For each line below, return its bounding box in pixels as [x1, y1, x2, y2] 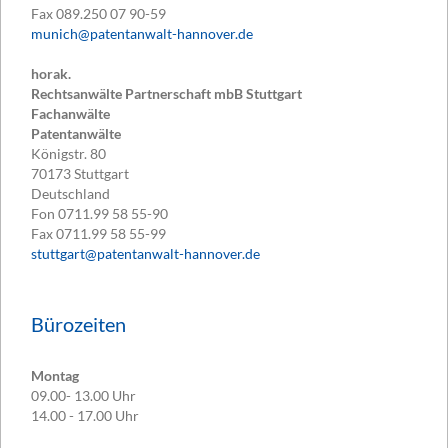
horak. [31, 65, 71, 83]
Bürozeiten [31, 312, 126, 337]
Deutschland [31, 185, 110, 203]
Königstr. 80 [31, 145, 106, 163]
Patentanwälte [31, 125, 121, 143]
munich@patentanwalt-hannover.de [31, 25, 253, 43]
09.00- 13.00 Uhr [31, 386, 136, 404]
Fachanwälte [31, 105, 110, 123]
